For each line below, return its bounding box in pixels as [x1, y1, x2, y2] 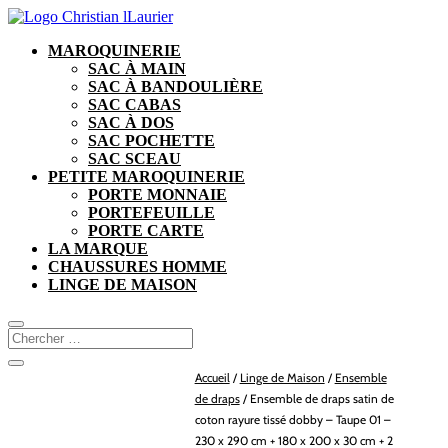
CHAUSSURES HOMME [48, 258, 227, 275]
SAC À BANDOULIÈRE [88, 78, 263, 95]
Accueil [194, 370, 230, 385]
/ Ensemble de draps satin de [239, 391, 394, 406]
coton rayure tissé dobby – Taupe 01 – [194, 412, 391, 427]
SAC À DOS [88, 114, 174, 131]
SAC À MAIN [88, 60, 186, 77]
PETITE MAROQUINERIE [48, 168, 245, 185]
